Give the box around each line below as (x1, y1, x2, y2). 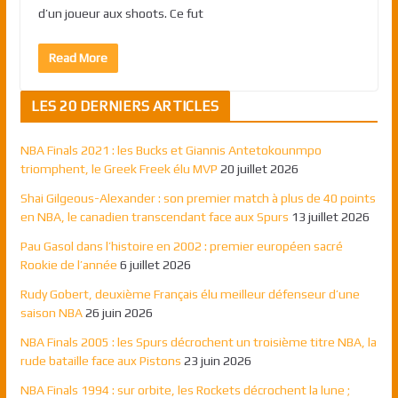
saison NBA (20, 305, 83, 320)
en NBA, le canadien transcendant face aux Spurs (20, 209, 289, 224)
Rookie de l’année (20, 257, 117, 272)
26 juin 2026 (84, 305, 153, 320)
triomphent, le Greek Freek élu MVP (20, 161, 218, 176)
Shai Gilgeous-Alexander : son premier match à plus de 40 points (20, 190, 376, 205)
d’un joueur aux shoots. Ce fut (37, 5, 203, 20)
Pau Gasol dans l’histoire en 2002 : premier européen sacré (20, 238, 343, 253)
